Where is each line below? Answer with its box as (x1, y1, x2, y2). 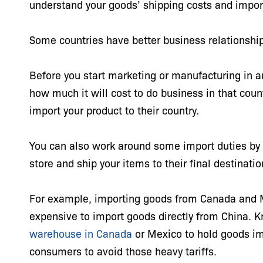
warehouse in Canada (29, 226, 132, 240)
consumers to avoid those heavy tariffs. (29, 244, 220, 258)
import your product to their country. (29, 103, 202, 117)
